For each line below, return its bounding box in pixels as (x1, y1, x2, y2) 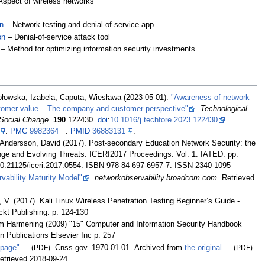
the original (185, 243, 222, 252)
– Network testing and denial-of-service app (5, 21, 154, 30)
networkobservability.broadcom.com (95, 173, 218, 182)
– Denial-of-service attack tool (7, 33, 110, 41)
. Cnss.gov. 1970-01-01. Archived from (50, 243, 185, 252)
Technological (201, 105, 248, 114)
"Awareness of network (171, 93, 250, 102)
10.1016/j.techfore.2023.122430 (110, 116, 218, 125)
